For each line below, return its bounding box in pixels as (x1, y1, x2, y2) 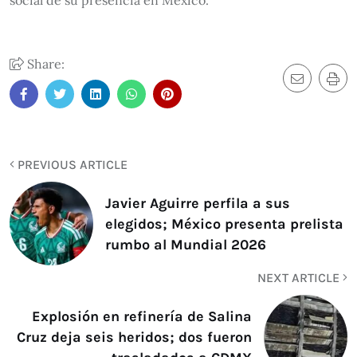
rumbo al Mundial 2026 (105, 235, 266, 253)
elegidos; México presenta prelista (105, 214, 343, 233)
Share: (24, 56, 65, 72)
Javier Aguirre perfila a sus (105, 194, 290, 212)
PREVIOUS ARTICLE (14, 157, 127, 172)
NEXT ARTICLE (257, 270, 343, 285)
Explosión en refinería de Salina (32, 307, 252, 325)
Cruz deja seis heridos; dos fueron (17, 328, 252, 346)
